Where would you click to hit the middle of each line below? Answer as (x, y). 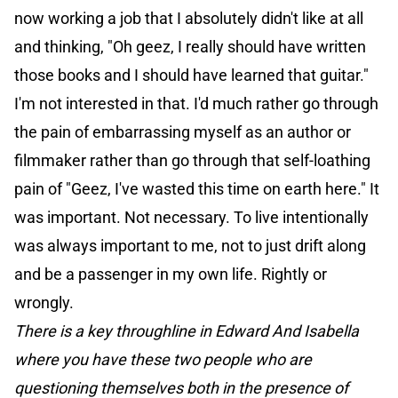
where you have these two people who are (163, 360)
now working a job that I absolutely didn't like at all (189, 19)
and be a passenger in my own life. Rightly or (171, 275)
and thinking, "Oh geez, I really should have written (190, 47)
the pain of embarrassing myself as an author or (183, 132)
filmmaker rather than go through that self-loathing (192, 161)
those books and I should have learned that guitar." (191, 76)
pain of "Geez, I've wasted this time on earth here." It (197, 189)
